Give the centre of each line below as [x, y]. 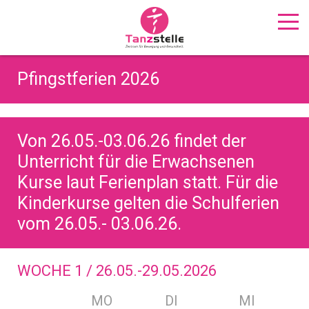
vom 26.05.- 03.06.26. [99, 224]
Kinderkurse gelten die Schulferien [148, 203]
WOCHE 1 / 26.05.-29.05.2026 [117, 271]
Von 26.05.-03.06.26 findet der [132, 141]
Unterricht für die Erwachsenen [136, 162]
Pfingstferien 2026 [88, 79]
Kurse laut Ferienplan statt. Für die [148, 182]
